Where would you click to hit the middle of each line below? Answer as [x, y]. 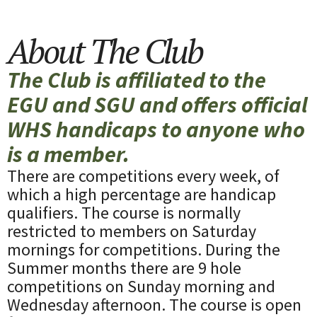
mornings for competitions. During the [144, 250]
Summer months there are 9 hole [124, 268]
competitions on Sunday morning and [141, 287]
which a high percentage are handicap [142, 195]
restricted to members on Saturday [132, 231]
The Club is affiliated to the [137, 80]
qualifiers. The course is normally [124, 213]
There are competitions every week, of [143, 176]
